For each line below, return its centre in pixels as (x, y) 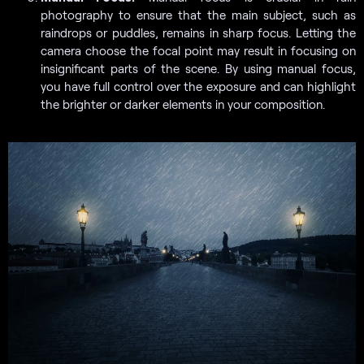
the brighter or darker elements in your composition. (183, 104)
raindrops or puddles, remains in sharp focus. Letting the (198, 32)
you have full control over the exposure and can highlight (198, 86)
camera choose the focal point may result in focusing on (198, 50)
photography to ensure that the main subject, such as (198, 14)
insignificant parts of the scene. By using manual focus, (198, 68)
